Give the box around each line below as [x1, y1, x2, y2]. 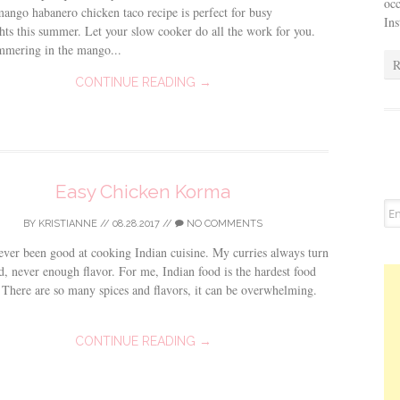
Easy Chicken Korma [55, 180, 230, 203]
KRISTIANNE [38, 218, 97, 229]
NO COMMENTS [184, 218, 262, 229]
